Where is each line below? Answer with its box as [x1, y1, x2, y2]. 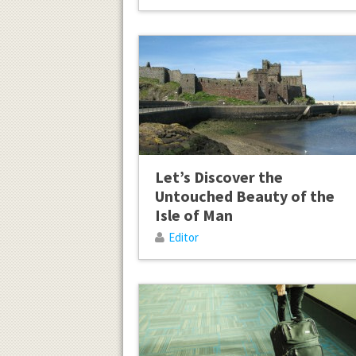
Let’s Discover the [154, 166, 283, 187]
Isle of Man [154, 204, 233, 225]
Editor [168, 229, 199, 245]
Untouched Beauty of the [154, 185, 335, 206]
